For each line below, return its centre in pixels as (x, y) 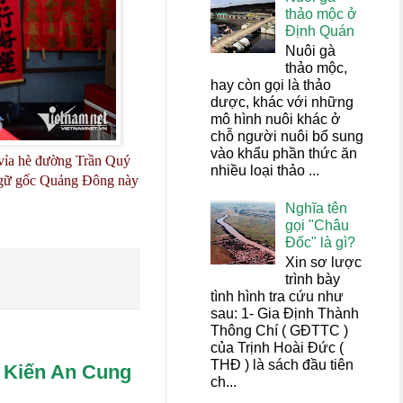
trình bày (313, 279)
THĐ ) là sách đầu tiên (282, 364)
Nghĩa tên (317, 208)
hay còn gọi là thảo (271, 85)
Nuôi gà (311, 51)
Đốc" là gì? (321, 242)
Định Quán (320, 31)
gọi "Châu (318, 225)
